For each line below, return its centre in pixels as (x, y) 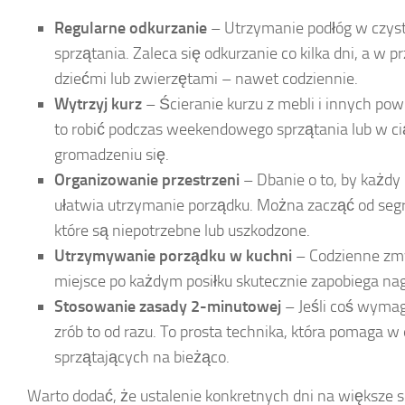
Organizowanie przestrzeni (147, 179)
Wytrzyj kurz (98, 104)
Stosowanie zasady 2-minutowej (168, 306)
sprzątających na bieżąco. (142, 357)
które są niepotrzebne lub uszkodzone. (182, 230)
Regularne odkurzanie (131, 28)
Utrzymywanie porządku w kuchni (173, 255)
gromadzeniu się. (112, 154)
